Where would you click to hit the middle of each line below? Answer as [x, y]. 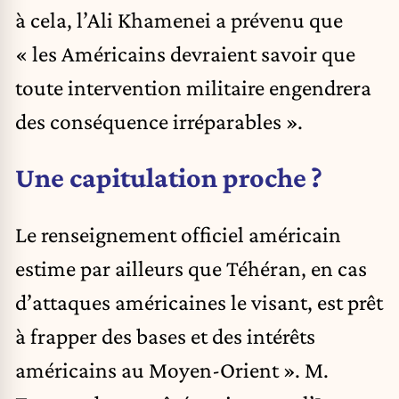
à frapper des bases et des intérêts [165, 335]
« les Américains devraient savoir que [185, 53]
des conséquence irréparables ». [159, 121]
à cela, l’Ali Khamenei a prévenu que [179, 19]
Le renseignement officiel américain [178, 234]
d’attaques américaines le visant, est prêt [199, 301]
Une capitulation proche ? [169, 178]
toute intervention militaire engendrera [193, 87]
